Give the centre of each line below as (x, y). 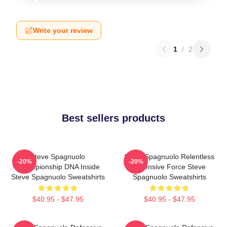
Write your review (63, 30)
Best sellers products (113, 118)
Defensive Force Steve (169, 167)
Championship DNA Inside (58, 167)
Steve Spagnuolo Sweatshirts (58, 177)
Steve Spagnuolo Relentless (169, 157)
